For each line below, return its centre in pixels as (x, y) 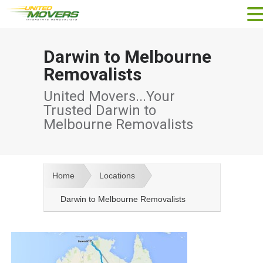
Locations (117, 175)
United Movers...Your (109, 96)
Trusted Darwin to (100, 110)
